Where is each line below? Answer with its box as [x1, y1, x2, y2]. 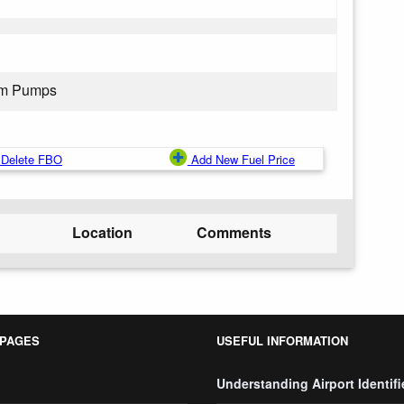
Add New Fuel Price [190, 151, 295, 168]
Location [72, 222, 133, 243]
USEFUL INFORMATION [216, 332, 348, 349]
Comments [197, 222, 271, 243]
